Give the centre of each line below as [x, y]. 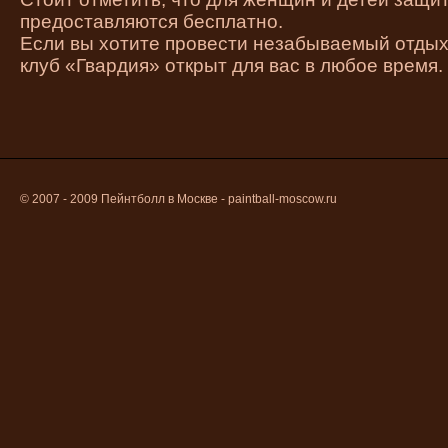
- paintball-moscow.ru [277, 199]
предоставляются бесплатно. [151, 22]
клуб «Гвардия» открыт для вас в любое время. [231, 66]
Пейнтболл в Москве [159, 199]
